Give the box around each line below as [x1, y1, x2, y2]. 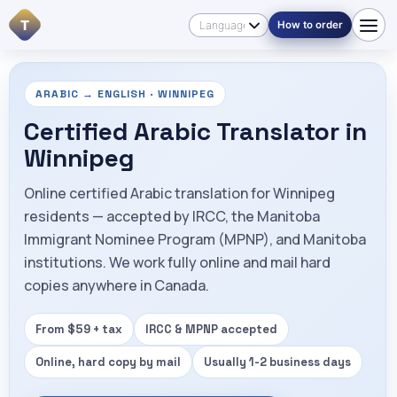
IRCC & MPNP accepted [145, 322, 277, 337]
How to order [276, 19, 343, 31]
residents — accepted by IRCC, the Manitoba [24, 206, 320, 226]
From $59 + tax [35, 322, 122, 337]
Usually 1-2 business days [204, 354, 351, 370]
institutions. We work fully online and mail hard [24, 253, 331, 272]
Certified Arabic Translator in [24, 115, 367, 147]
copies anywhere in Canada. [24, 276, 209, 295]
